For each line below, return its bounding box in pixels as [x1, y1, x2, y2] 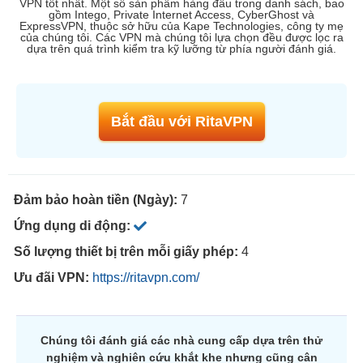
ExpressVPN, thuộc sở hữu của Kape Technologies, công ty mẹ [19, 19, 344, 33]
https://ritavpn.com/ [92, 271, 199, 285]
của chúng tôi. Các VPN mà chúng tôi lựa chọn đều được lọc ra [19, 31, 344, 45]
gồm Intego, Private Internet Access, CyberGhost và [49, 8, 314, 22]
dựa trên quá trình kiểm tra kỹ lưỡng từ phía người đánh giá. [27, 42, 336, 56]
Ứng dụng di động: [14, 219, 134, 233]
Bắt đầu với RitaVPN [110, 113, 253, 130]
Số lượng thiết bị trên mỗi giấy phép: [14, 245, 241, 259]
